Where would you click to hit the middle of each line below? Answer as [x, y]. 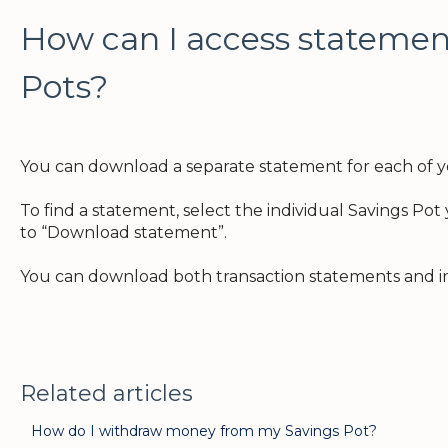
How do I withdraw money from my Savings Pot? [203, 430]
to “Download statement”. [123, 233]
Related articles [106, 393]
